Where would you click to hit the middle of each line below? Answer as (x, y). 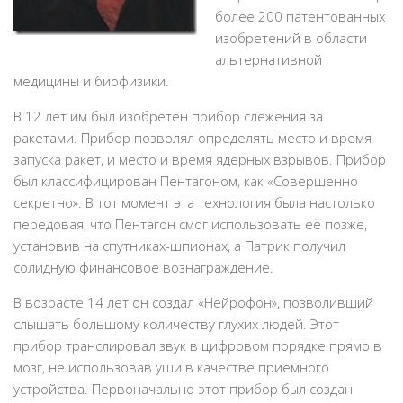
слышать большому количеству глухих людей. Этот (176, 324)
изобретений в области (291, 38)
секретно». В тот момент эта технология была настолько (194, 202)
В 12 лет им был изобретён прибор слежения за (168, 116)
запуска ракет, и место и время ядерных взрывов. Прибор (200, 159)
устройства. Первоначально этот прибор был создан (183, 389)
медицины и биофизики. (91, 81)
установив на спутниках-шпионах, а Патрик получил (179, 246)
